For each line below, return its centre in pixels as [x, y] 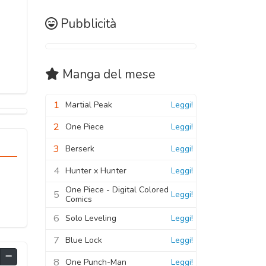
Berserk [80, 148]
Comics [79, 199]
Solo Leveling [91, 218]
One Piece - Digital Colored [117, 189]
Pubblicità [88, 23]
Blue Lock [84, 240]
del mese [128, 74]
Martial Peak [89, 104]
